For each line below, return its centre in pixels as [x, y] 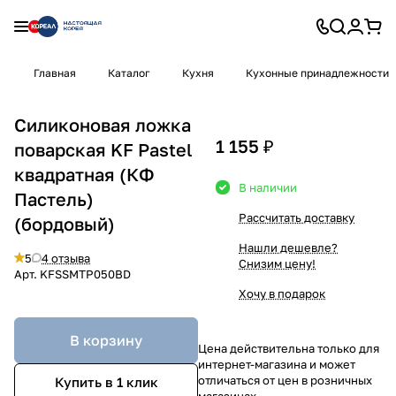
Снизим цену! [277, 263]
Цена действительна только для [289, 348]
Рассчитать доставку [297, 217]
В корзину [106, 340]
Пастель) [54, 198]
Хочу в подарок [282, 293]
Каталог [129, 73]
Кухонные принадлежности [317, 73]
